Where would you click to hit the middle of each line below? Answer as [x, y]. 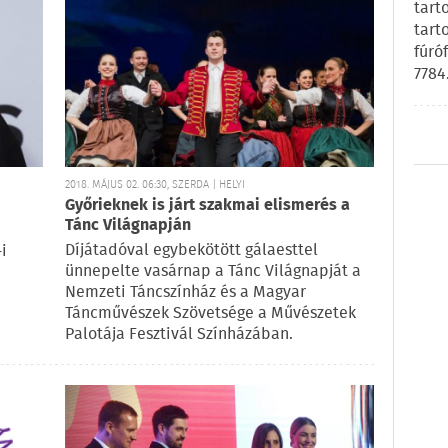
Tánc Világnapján [128, 226]
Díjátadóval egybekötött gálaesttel [191, 251]
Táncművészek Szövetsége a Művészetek [210, 314]
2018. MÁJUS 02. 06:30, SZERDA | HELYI [155, 185]
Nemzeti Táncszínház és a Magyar [185, 293]
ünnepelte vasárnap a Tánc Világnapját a [213, 272]
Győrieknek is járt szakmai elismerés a [207, 206]
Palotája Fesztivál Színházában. [179, 335]
